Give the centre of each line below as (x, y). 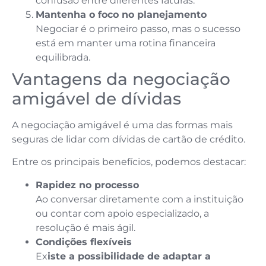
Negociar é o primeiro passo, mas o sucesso (138, 28)
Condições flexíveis (84, 242)
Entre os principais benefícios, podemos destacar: (129, 162)
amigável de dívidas (96, 98)
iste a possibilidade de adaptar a (129, 256)
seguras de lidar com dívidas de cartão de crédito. (130, 139)
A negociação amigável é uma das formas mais (122, 125)
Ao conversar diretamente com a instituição (140, 199)
